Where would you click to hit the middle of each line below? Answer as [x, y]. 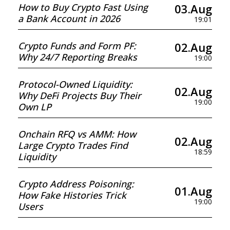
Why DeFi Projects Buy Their [80, 95]
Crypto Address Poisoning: [76, 184]
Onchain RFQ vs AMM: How [77, 134]
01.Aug [193, 191]
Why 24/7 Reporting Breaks [78, 57]
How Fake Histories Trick [72, 195]
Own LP [35, 107]
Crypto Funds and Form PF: [77, 46]
